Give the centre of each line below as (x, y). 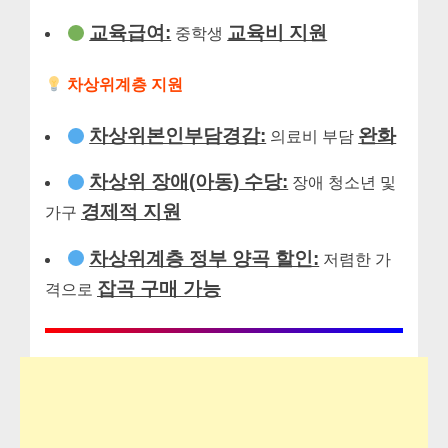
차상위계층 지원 (123, 85)
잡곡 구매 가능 (159, 288)
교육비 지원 (277, 33)
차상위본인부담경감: (178, 136)
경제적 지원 (131, 212)
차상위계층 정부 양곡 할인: (204, 258)
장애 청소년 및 (342, 183)
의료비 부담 (312, 137)
